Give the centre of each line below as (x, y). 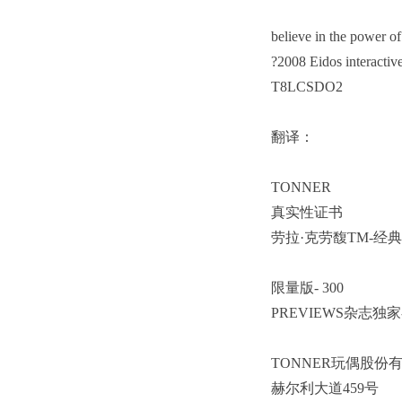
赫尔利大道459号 (328, 388)
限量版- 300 (313, 288)
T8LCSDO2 (310, 87)
